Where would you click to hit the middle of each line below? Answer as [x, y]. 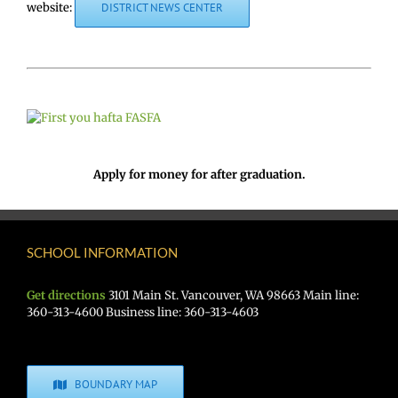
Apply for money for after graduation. [199, 175]
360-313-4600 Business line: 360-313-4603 [143, 313]
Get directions [66, 296]
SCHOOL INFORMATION [102, 253]
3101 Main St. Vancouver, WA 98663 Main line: [232, 296]
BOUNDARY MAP [116, 385]
